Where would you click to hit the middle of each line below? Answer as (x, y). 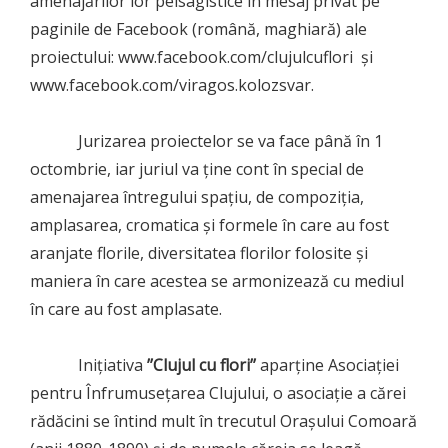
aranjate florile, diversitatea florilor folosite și (199, 252)
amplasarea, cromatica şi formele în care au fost (209, 224)
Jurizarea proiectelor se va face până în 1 (206, 140)
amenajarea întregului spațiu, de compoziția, (197, 196)
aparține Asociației (327, 364)
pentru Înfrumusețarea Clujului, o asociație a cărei (218, 392)
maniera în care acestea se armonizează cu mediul (217, 280)
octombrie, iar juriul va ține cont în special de (197, 168)
